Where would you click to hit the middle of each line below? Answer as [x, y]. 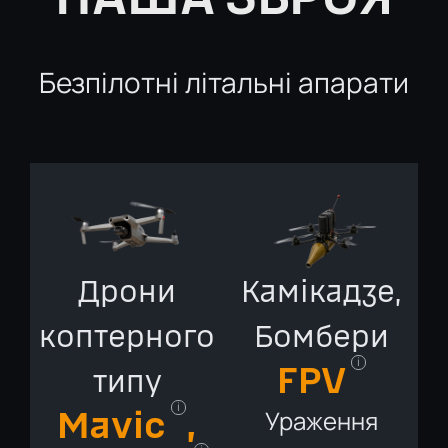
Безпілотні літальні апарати [224, 82]
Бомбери [321, 336]
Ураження [321, 420]
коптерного [127, 336]
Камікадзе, [321, 291]
